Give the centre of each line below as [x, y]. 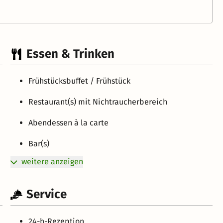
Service [47, 194]
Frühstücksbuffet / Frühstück [80, 81]
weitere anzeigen [53, 162]
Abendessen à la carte [69, 123]
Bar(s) [39, 144]
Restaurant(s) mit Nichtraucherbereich [98, 102]
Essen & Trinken [71, 54]
